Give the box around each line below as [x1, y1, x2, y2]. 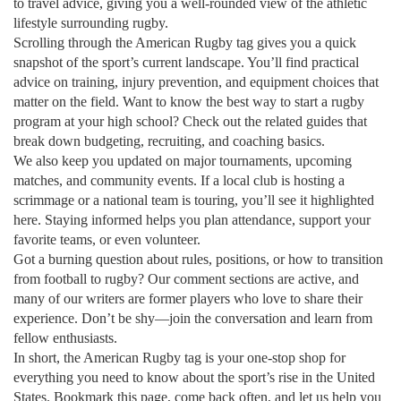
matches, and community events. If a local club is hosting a [13, 173, 345, 188]
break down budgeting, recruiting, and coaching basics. [13, 133, 325, 149]
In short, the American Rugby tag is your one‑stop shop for [13, 350, 346, 365]
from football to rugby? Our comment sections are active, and [13, 271, 359, 286]
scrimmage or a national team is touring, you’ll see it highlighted [13, 192, 374, 208]
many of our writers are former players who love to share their [13, 291, 363, 306]
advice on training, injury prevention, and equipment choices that [13, 74, 379, 90]
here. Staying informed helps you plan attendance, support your [13, 212, 371, 227]
